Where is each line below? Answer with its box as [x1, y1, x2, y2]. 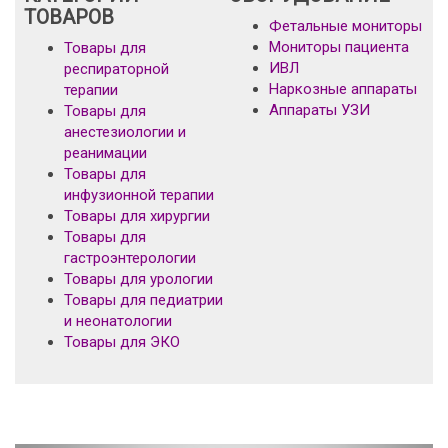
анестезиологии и [64, 123, 186, 141]
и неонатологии [64, 312, 172, 330]
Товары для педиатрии [64, 291, 223, 309]
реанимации [64, 144, 147, 162]
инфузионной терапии [64, 186, 214, 204]
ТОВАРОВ [24, 5, 114, 29]
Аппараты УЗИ [269, 101, 370, 119]
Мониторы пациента [269, 38, 409, 56]
